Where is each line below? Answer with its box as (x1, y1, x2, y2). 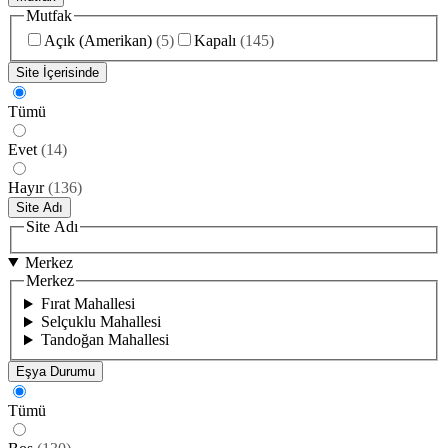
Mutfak (26, 6, 72, 24)
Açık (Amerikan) (44, 32, 152, 50)
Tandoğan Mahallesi (40, 331, 169, 349)
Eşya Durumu (16, 364, 95, 380)
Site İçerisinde (16, 65, 99, 81)
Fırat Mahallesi (40, 295, 135, 313)
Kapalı (194, 32, 236, 50)
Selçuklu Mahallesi (40, 313, 161, 331)
